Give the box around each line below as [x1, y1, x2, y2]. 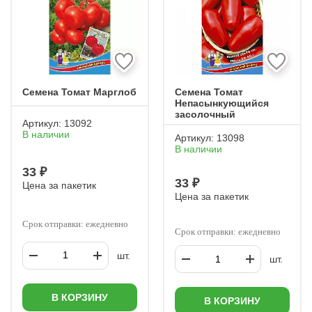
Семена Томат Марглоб [22, 86, 136, 97]
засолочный [175, 109, 235, 120]
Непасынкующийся [175, 97, 269, 109]
